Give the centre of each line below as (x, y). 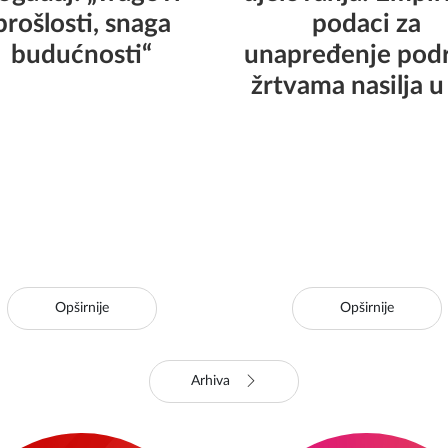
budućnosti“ (81, 55)
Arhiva (212, 381)
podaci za (366, 24)
